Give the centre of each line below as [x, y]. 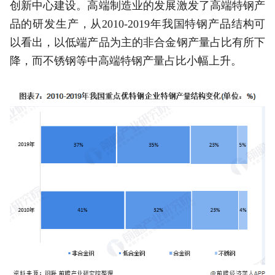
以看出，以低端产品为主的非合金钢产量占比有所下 [137, 42]
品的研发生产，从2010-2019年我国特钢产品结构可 [137, 24]
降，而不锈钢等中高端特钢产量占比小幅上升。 [126, 60]
